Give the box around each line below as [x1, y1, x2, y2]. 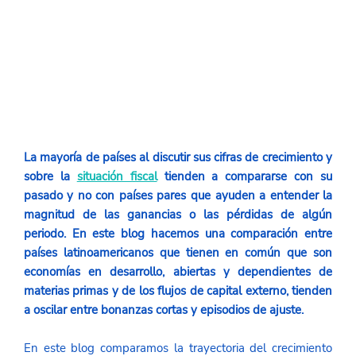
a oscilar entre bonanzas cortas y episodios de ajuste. [23, 302, 307, 319]
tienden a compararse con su [164, 168, 333, 185]
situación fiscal [76, 168, 157, 185]
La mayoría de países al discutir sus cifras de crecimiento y [23, 149, 333, 166]
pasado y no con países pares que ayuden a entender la [23, 188, 333, 204]
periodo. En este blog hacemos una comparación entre [23, 226, 333, 242]
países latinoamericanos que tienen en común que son [23, 245, 333, 261]
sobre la [23, 168, 77, 185]
